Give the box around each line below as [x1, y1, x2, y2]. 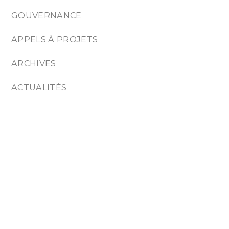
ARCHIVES [11, 58, 56, 68]
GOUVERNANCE [11, 10, 82, 20]
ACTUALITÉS [11, 82, 67, 93]
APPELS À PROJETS [11, 34, 98, 44]
